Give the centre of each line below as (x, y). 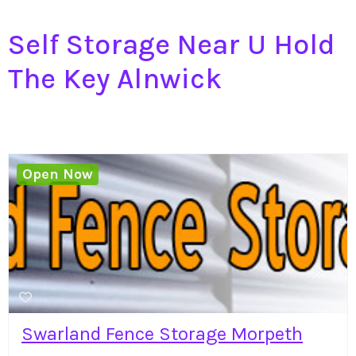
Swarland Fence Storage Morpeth (162, 333)
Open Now (58, 174)
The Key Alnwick (115, 78)
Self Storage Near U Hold (172, 44)
